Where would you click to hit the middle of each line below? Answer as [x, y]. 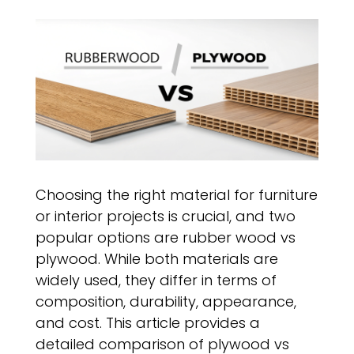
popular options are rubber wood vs [166, 237]
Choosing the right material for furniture [177, 195]
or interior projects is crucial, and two [166, 216]
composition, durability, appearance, [166, 301]
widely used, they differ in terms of [156, 280]
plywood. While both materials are [157, 259]
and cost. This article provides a [148, 323]
